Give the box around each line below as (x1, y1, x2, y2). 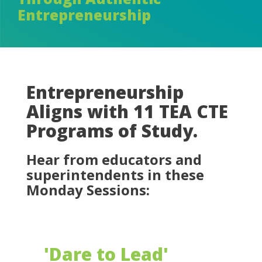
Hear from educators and (26, 150, 202, 170)
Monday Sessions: (26, 180, 150, 200)
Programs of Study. (26, 119, 207, 143)
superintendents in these (26, 165, 204, 185)
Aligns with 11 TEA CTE (26, 99, 228, 124)
